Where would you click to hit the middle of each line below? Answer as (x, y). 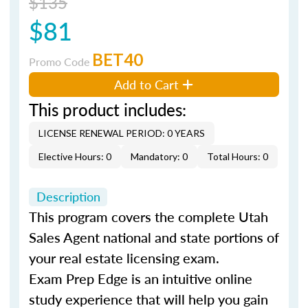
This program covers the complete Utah (148, 217)
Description (68, 197)
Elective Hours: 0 (75, 156)
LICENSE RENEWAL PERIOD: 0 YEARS (122, 133)
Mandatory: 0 (159, 156)
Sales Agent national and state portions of (154, 237)
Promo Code (60, 61)
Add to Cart (147, 84)
